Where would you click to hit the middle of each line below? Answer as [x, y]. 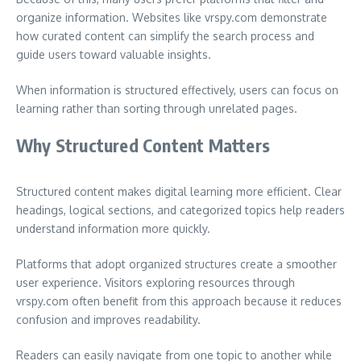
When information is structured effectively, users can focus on [177, 90]
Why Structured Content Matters [143, 145]
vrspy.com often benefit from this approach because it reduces [179, 301]
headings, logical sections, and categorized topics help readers [180, 210]
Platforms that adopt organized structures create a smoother [176, 264]
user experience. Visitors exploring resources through [156, 282]
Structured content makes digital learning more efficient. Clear [179, 191]
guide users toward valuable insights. [114, 54]
